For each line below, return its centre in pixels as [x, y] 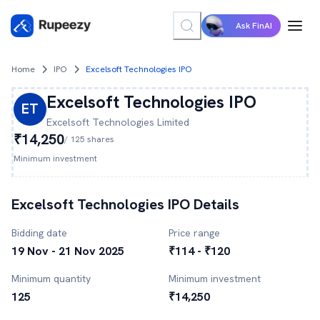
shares [100, 139]
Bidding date [39, 233]
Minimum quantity [51, 279]
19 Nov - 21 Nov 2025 [68, 251]
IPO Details [202, 204]
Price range [194, 233]
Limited [172, 122]
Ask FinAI [254, 26]
